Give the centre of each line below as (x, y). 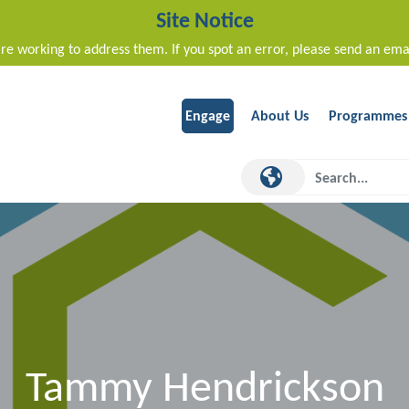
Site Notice (204, 20)
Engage (208, 116)
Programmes (368, 116)
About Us (280, 116)
